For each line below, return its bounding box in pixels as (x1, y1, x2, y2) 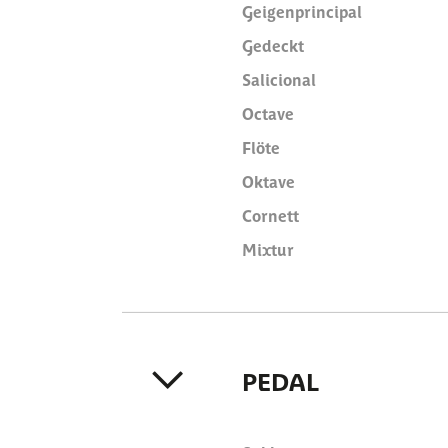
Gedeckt (242, 35, 304, 55)
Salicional (242, 69, 316, 89)
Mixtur (242, 239, 294, 259)
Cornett (242, 205, 299, 225)
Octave (242, 103, 294, 123)
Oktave (242, 171, 295, 191)
